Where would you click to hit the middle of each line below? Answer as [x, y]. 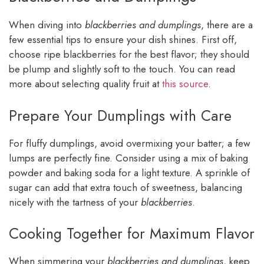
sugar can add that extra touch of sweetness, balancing [126, 187]
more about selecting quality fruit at [85, 84]
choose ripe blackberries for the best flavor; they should [129, 55]
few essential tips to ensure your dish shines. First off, [123, 40]
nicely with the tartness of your [75, 202]
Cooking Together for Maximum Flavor [132, 234]
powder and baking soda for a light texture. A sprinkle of [129, 172]
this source [185, 84]
